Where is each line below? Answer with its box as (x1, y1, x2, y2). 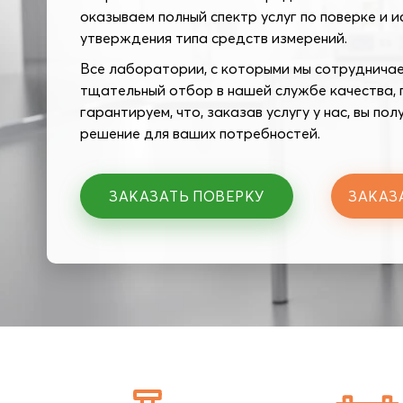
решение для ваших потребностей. (80, 124, 320, 142)
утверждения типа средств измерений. (80, 29, 347, 47)
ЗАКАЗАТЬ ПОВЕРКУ (109, 187, 264, 205)
